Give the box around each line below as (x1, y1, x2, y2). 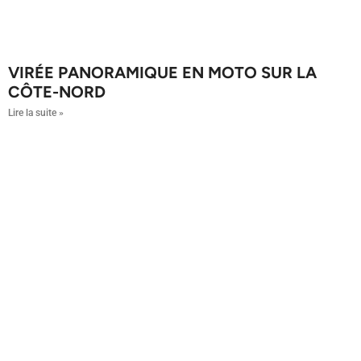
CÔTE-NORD (8, 81, 106, 102)
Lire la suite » (8, 106, 64, 118)
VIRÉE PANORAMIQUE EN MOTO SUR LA (8, 62, 317, 82)
